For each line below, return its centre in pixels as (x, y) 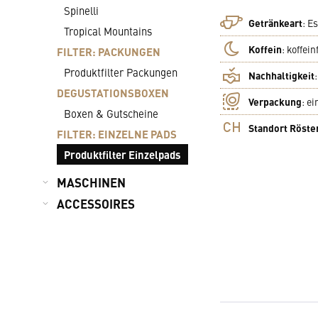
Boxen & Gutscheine (111, 113)
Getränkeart (275, 22)
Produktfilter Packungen (121, 72)
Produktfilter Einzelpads (122, 154)
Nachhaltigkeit (281, 75)
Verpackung (275, 101)
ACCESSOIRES (96, 204)
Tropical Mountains (108, 31)
